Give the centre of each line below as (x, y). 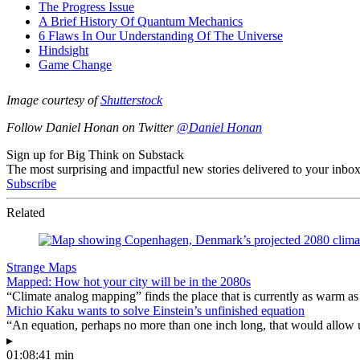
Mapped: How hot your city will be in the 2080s (129, 281)
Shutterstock (131, 100)
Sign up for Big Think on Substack (95, 154)
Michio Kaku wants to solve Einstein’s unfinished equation (155, 310)
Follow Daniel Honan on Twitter (92, 127)
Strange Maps (41, 267)
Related (26, 212)
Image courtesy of (53, 100)
